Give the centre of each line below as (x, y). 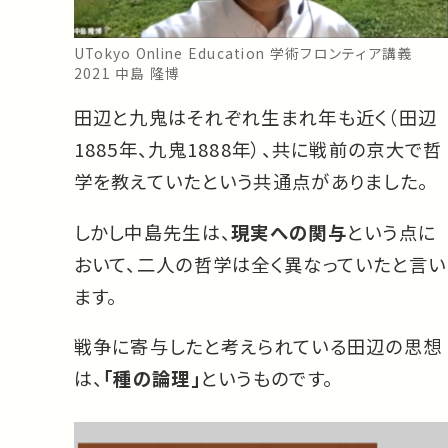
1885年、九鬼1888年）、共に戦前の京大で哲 (258, 149)
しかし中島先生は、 (152, 231)
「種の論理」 (152, 378)
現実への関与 (289, 231)
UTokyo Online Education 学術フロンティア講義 (243, 52)
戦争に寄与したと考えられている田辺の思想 (258, 346)
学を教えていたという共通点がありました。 (251, 181)
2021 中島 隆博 (127, 72)
